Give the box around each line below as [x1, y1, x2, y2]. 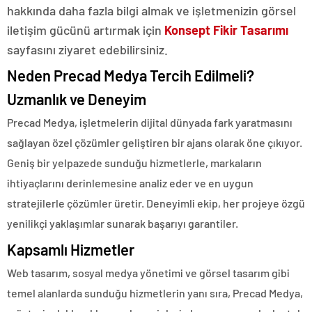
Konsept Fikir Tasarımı [164, 22, 288, 38]
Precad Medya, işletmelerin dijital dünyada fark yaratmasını [7, 116, 292, 130]
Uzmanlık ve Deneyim [7, 90, 146, 109]
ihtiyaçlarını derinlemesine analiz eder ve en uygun [7, 176, 253, 190]
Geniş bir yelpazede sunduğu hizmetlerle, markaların [7, 156, 262, 170]
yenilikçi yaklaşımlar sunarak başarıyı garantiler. [7, 217, 238, 231]
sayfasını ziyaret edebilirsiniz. [7, 42, 168, 58]
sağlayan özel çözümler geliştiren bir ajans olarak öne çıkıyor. [7, 136, 302, 150]
